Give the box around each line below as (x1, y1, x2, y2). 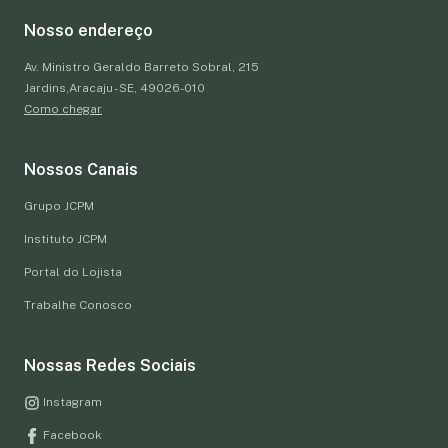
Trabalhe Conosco (24, 297, 132, 312)
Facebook (40, 427, 102, 442)
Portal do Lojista (24, 264, 122, 279)
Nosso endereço (24, 20, 153, 40)
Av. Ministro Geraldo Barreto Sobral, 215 (24, 59, 259, 74)
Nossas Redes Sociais (24, 355, 196, 375)
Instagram (40, 394, 102, 409)
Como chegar (24, 101, 102, 116)
